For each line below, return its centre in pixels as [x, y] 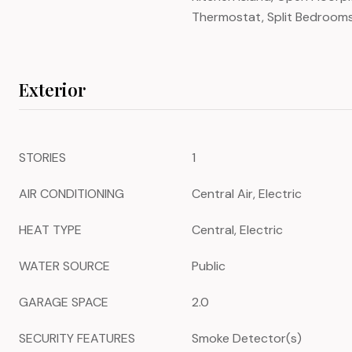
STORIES [42, 158]
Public [209, 266]
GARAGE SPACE [64, 302]
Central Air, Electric [247, 194]
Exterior [52, 90]
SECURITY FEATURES [77, 338]
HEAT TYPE [50, 230]
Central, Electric [237, 230]
